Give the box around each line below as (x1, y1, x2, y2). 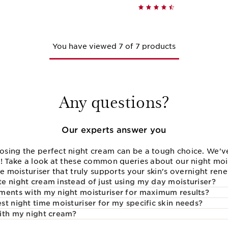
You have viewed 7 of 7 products (52, 42, 176, 50)
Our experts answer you (62, 125, 166, 135)
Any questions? (59, 90, 169, 112)
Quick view (11, 3, 58, 11)
